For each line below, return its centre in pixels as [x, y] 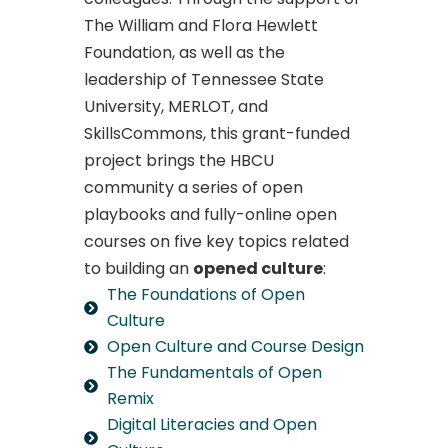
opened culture [258, 268]
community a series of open [193, 187]
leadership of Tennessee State [204, 79]
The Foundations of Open [205, 294]
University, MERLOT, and [176, 106]
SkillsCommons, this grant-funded [217, 133]
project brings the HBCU [179, 160]
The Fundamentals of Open [214, 372]
